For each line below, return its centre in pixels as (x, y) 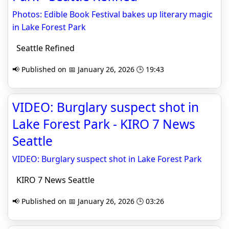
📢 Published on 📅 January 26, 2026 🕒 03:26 (88, 201)
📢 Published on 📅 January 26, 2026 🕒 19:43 (88, 69)
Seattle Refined (43, 48)
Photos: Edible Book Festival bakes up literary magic (112, 14)
